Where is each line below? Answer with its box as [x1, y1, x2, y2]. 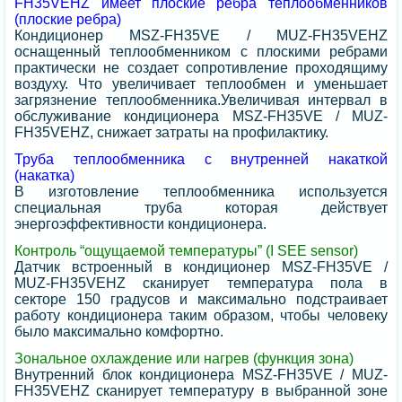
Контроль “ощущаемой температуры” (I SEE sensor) [14, 242, 359, 258]
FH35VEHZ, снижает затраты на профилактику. [14, 124, 329, 140]
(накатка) [14, 167, 75, 183]
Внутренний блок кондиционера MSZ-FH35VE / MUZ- [14, 366, 388, 382]
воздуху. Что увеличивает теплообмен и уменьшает [14, 75, 388, 92]
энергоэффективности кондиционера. [14, 215, 267, 232]
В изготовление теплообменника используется [14, 183, 388, 199]
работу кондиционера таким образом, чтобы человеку [14, 307, 388, 323]
